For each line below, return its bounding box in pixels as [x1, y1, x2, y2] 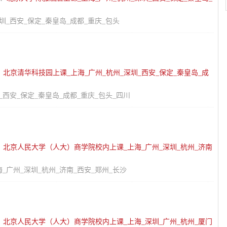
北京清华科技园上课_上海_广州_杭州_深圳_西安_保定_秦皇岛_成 [3, 69, 209, 77]
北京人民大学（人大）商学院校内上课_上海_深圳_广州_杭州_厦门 [3, 218, 212, 225]
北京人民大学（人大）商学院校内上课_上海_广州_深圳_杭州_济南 [3, 143, 212, 151]
